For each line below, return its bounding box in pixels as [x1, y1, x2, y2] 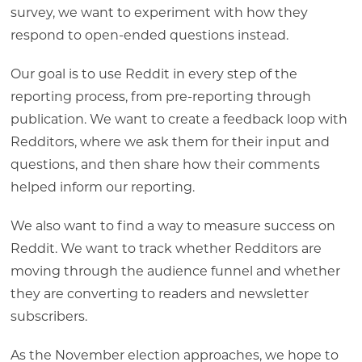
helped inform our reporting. [10, 179, 195, 195]
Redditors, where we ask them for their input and [10, 133, 330, 149]
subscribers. [10, 308, 90, 324]
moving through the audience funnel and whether [10, 263, 340, 279]
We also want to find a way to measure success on [10, 217, 335, 234]
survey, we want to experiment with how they [10, 4, 308, 20]
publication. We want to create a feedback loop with [10, 111, 347, 127]
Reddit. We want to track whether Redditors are [10, 240, 322, 256]
